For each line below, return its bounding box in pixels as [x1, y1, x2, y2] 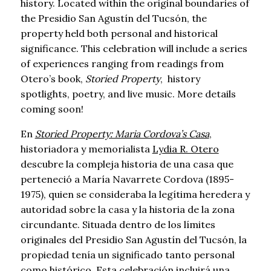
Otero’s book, [20, 73, 85, 85]
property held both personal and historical [20, 27, 218, 40]
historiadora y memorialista [20, 143, 152, 155]
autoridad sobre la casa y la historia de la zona [20, 203, 235, 216]
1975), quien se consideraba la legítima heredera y [20, 188, 250, 201]
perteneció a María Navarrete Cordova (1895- [20, 173, 234, 186]
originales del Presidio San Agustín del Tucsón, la [20, 233, 247, 246]
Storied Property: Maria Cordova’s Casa [34, 128, 209, 140]
